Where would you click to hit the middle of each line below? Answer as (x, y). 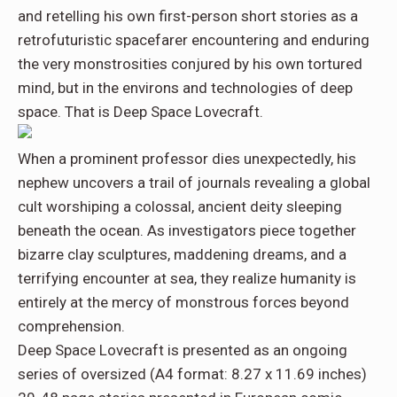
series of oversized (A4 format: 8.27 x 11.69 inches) (192, 374)
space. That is (66, 112)
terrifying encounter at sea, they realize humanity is (187, 279)
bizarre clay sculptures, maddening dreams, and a (182, 255)
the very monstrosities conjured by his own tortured (190, 64)
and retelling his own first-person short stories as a (188, 16)
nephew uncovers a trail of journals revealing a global (194, 183)
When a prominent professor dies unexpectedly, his (187, 159)
